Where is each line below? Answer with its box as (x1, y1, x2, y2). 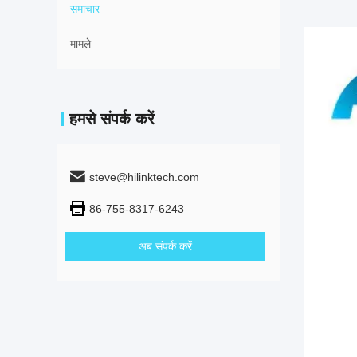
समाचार (70, 2, 100, 15)
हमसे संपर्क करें (69, 110, 155, 127)
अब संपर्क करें (138, 240, 192, 253)
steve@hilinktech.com (89, 171, 199, 183)
